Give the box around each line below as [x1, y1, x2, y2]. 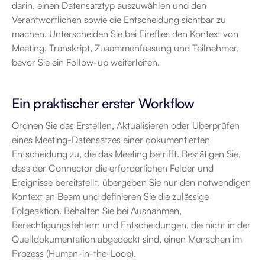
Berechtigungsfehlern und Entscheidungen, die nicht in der [12, 219, 251, 231]
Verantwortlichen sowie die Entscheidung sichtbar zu [12, 14, 226, 25]
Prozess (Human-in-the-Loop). [12, 247, 136, 259]
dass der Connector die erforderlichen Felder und [12, 162, 214, 174]
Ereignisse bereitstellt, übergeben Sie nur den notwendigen [12, 176, 251, 188]
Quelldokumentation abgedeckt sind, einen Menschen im [12, 233, 242, 245]
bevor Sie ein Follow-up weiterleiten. [12, 56, 160, 68]
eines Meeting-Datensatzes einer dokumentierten [12, 134, 210, 146]
